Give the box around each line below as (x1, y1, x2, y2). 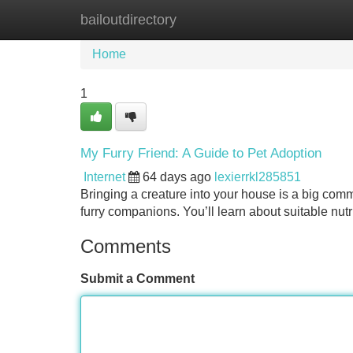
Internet (84, 170, 125, 184)
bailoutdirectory (80, 12, 176, 28)
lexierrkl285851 (214, 170, 301, 184)
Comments (80, 236, 171, 257)
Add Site (283, 13, 331, 26)
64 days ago (143, 170, 211, 184)
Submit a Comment (80, 272, 195, 285)
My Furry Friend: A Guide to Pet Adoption (80, 146, 321, 161)
